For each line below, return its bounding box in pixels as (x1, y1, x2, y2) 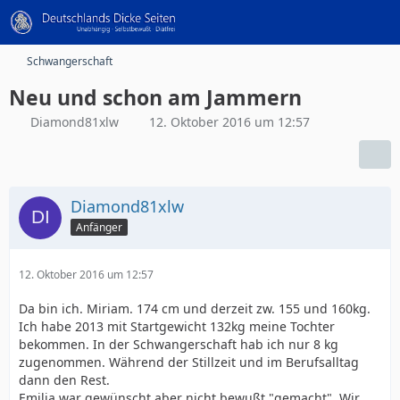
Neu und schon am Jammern (9, 83, 302, 112)
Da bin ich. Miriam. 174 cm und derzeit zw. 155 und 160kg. (19, 300, 371, 317)
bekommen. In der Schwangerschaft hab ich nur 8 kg (19, 336, 338, 353)
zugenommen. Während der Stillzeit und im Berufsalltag (19, 354, 359, 371)
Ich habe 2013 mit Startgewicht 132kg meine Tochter (19, 318, 335, 335)
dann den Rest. (19, 371, 110, 388)
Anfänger (76, 219, 122, 235)
